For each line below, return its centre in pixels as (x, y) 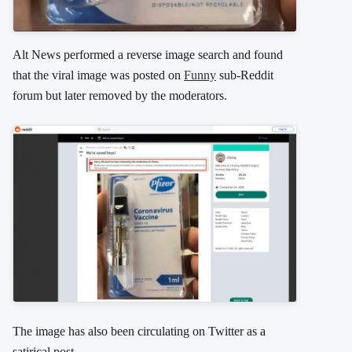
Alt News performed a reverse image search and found (148, 55)
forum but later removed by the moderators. (120, 96)
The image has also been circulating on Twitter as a (139, 332)
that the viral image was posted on (98, 75)
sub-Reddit (245, 75)
